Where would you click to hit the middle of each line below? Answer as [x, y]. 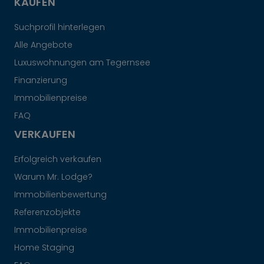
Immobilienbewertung [60, 194]
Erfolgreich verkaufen [58, 159]
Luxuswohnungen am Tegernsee [82, 62]
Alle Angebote [43, 45]
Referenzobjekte [47, 212]
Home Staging [44, 247]
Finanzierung [41, 80]
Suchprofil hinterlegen [60, 27]
